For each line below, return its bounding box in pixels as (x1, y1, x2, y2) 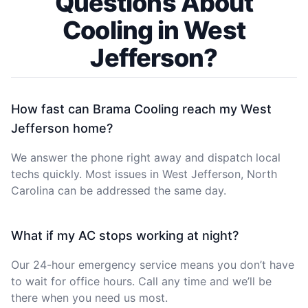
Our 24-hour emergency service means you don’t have (11, 257, 294, 272)
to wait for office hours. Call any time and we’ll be (11, 274, 272, 288)
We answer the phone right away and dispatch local (11, 150, 280, 164)
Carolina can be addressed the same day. (11, 183, 226, 197)
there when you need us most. (11, 290, 168, 305)
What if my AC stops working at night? (11, 228, 239, 243)
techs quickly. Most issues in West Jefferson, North (11, 166, 277, 181)
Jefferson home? (11, 120, 113, 135)
